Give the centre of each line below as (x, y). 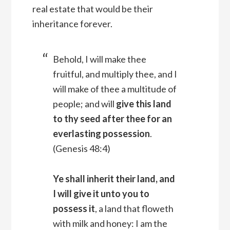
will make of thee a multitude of (114, 89)
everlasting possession (101, 134)
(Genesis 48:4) (81, 149)
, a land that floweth (134, 209)
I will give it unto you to (101, 194)
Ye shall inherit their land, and (114, 179)
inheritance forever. (72, 24)
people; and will (84, 104)
